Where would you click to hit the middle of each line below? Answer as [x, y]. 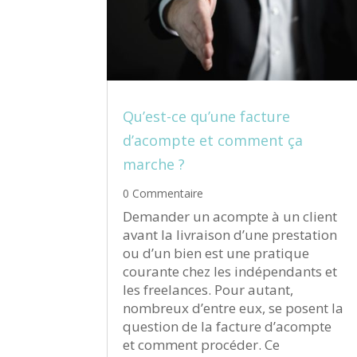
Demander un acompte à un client [230, 217]
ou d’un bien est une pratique [216, 253]
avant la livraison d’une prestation [230, 235]
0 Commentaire [163, 194]
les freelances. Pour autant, [208, 290]
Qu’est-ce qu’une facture [207, 117]
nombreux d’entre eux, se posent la [233, 308]
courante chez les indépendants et [230, 272]
